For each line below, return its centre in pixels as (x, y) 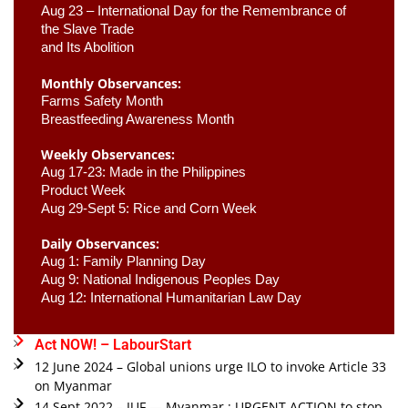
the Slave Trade (89, 29)
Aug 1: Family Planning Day (125, 261)
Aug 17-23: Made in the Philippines (145, 172)
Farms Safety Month (104, 101)
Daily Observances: (100, 243)
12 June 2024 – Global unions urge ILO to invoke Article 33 (210, 366)
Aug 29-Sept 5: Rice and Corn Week (149, 208)
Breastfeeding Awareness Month (139, 119)
